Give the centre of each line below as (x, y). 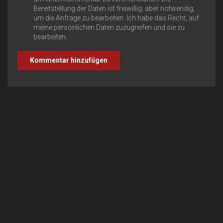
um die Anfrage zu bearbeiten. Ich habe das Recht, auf (116, 18)
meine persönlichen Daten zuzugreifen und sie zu (109, 27)
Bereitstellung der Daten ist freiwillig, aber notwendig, (114, 8)
